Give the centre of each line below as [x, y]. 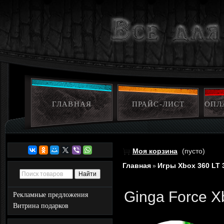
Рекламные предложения [50, 195]
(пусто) [193, 151]
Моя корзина [155, 151]
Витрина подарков [41, 206]
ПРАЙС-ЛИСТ [158, 104]
